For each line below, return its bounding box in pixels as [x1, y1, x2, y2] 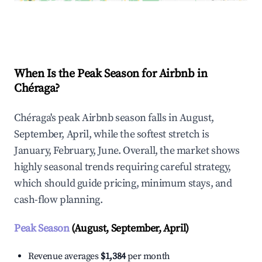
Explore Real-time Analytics [33, 19, 153, 33]
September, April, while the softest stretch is [14, 127, 209, 142]
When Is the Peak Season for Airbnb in [14, 67, 208, 82]
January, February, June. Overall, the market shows [14, 144, 240, 158]
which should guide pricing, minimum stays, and [14, 177, 232, 191]
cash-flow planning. [14, 193, 103, 207]
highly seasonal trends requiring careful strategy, [14, 160, 232, 174]
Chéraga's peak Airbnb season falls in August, [14, 111, 215, 125]
